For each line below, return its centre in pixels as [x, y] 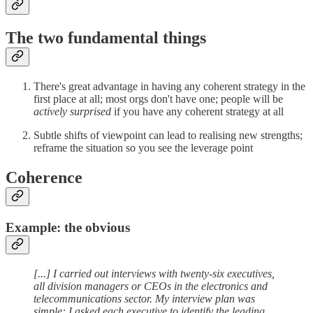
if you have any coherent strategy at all [197, 112]
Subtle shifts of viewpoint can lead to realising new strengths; [168, 136]
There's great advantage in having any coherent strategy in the [169, 87]
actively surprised [72, 112]
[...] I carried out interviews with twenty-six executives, [154, 273]
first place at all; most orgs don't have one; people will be [158, 99]
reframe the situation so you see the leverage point [143, 148]
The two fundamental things [106, 38]
